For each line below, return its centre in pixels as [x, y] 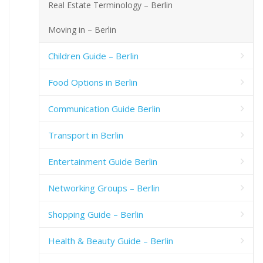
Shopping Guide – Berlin [96, 214]
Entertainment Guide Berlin [103, 161]
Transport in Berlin [86, 135]
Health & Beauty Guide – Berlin [111, 240]
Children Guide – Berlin [93, 55]
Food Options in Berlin [93, 82]
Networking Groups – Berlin [104, 188]
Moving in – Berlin [82, 29]
